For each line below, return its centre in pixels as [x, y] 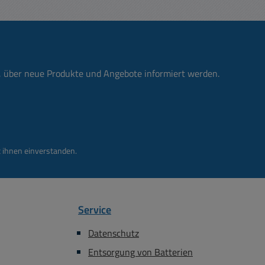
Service [95, 210]
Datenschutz [114, 233]
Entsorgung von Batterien [140, 252]
